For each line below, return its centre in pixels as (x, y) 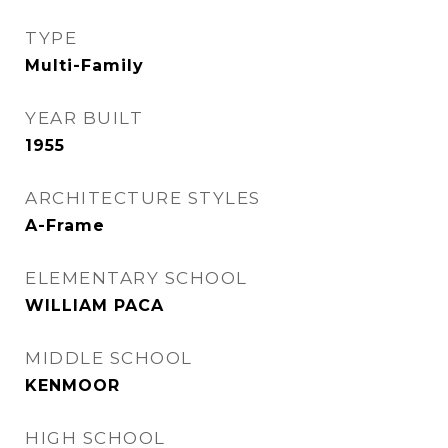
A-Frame (65, 225)
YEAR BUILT (84, 118)
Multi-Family (84, 65)
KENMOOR (72, 385)
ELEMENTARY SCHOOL (136, 278)
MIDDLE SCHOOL (109, 358)
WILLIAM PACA (94, 305)
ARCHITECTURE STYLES (143, 198)
